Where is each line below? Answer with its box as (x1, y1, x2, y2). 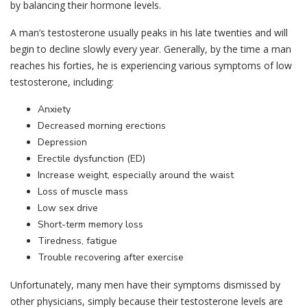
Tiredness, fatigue (38, 234, 117, 248)
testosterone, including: (10, 75, 114, 89)
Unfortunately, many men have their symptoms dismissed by (10, 278, 280, 292)
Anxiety (38, 103, 71, 116)
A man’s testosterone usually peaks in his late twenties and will (10, 26, 288, 40)
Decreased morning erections (38, 119, 166, 133)
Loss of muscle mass (38, 185, 128, 199)
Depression (38, 136, 87, 149)
